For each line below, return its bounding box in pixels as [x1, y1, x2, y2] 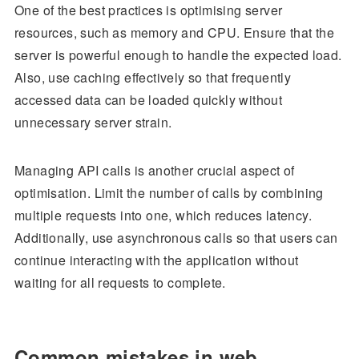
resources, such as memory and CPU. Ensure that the [14, 23, 334, 42]
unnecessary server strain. [14, 113, 172, 132]
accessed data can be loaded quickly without [14, 91, 283, 110]
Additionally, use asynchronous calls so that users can [14, 228, 338, 248]
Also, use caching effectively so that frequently [14, 68, 292, 87]
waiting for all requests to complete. [14, 273, 226, 292]
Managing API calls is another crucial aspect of [14, 161, 295, 180]
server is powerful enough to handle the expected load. [14, 46, 342, 65]
